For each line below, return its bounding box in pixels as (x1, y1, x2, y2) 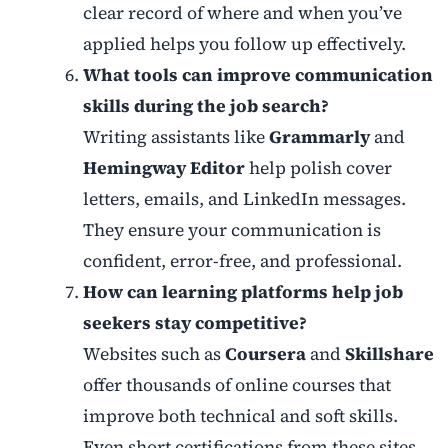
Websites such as (82, 342, 225, 367)
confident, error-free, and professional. (82, 249, 402, 274)
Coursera (224, 342, 306, 367)
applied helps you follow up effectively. (82, 32, 406, 57)
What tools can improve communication (82, 63, 433, 88)
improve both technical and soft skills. (82, 404, 398, 429)
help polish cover (244, 156, 392, 181)
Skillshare (344, 342, 434, 367)
